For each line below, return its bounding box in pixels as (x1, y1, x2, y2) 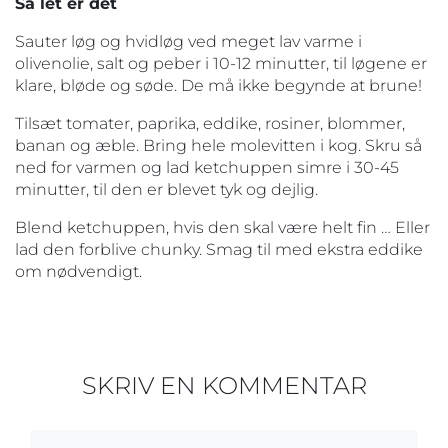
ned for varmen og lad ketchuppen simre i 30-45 (15, 157, 399, 177)
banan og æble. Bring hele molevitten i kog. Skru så (15, 135, 422, 155)
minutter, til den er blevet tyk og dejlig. (15, 179, 318, 199)
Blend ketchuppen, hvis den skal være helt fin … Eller (15, 217, 430, 237)
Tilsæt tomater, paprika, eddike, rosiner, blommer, (15, 113, 405, 133)
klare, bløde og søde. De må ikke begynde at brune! (15, 75, 422, 95)
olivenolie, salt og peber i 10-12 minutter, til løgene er (15, 53, 427, 73)
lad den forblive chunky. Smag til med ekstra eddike (15, 239, 423, 259)
